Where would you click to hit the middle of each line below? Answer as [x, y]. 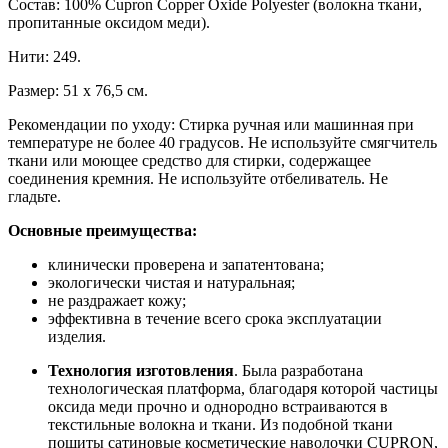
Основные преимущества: [102, 231]
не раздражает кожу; [117, 301]
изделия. [77, 337]
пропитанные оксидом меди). [109, 23]
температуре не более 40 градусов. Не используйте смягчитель [222, 143]
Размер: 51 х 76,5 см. [78, 91]
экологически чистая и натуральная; [171, 283]
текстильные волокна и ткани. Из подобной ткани [220, 425]
